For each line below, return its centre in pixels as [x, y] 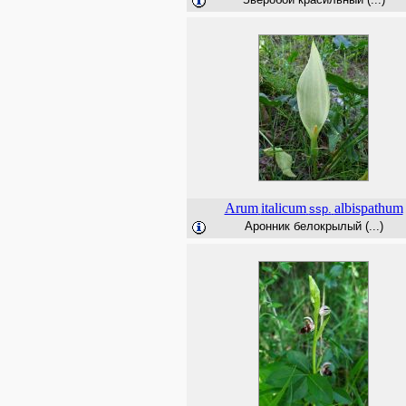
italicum [283, 208]
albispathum [368, 208]
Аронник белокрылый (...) [314, 226]
